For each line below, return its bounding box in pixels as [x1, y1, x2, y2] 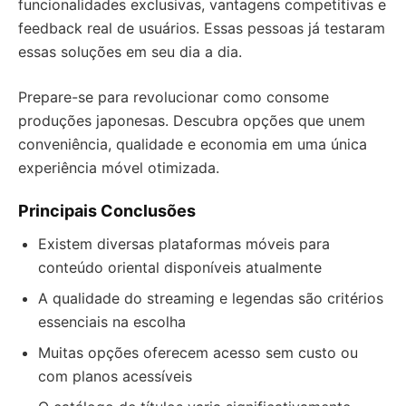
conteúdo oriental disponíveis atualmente [38, 258, 322, 277]
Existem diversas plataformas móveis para [38, 235, 330, 254]
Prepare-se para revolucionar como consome [18, 88, 329, 107]
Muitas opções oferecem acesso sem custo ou [38, 343, 358, 362]
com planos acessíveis [38, 367, 192, 386]
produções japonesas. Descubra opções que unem [18, 111, 365, 130]
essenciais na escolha [38, 313, 186, 332]
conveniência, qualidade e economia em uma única [18, 135, 367, 154]
